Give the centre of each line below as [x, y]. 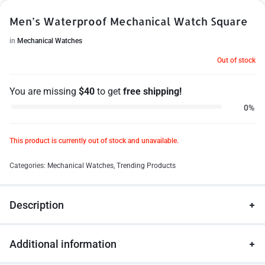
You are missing [44, 91]
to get [109, 91]
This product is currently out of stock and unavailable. [94, 141]
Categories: [28, 166]
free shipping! [152, 91]
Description [37, 205]
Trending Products [146, 166]
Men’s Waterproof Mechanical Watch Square [129, 21]
